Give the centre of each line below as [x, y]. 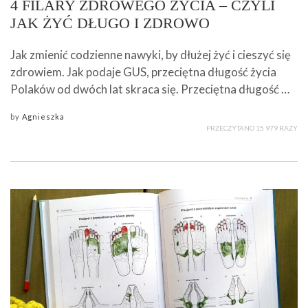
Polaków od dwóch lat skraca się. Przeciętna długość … [150, 89]
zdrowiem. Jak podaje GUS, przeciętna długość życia [143, 72]
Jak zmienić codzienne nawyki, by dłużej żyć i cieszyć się [151, 55]
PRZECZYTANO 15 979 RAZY [252, 128]
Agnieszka [43, 117]
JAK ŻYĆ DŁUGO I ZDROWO [110, 23]
